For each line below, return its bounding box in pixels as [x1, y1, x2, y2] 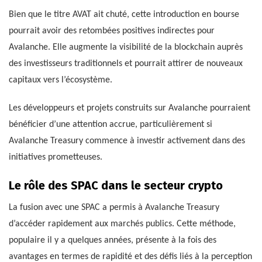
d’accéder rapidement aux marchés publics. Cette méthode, [9, 219, 236, 229]
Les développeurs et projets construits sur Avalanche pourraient [9, 104, 250, 113]
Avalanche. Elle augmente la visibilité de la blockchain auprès [9, 43, 243, 53]
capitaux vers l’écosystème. [9, 75, 112, 85]
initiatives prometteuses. [9, 153, 102, 163]
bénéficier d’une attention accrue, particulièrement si [9, 120, 212, 130]
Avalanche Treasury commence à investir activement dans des [9, 136, 245, 146]
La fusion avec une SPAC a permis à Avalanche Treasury [9, 203, 219, 213]
